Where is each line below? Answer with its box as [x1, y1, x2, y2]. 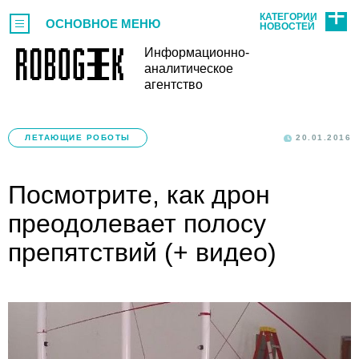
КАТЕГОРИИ [260, 11, 317, 22]
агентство [144, 78, 203, 91]
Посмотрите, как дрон [8, 180, 270, 209]
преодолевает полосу [8, 209, 266, 238]
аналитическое [144, 62, 233, 75]
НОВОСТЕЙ [260, 21, 315, 32]
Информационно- [144, 46, 249, 59]
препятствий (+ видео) [8, 238, 276, 267]
